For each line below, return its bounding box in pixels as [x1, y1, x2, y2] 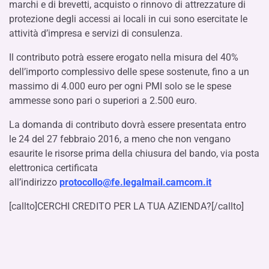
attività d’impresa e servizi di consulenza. [9, 27, 183, 39]
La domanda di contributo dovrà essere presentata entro [9, 118, 246, 130]
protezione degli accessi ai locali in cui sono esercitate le [9, 13, 247, 25]
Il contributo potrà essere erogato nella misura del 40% [9, 51, 238, 63]
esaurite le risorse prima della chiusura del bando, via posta [9, 147, 259, 159]
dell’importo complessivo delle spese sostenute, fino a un [9, 65, 249, 77]
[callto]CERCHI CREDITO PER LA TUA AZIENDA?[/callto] [9, 200, 244, 212]
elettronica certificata [9, 162, 98, 174]
